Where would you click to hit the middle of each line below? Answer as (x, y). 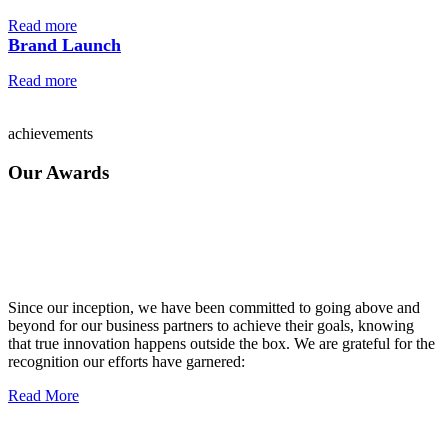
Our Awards (58, 172)
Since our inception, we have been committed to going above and (214, 307)
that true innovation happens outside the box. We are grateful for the (221, 343)
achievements (50, 134)
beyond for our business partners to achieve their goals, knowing (211, 325)
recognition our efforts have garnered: (126, 361)
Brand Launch (64, 45)
